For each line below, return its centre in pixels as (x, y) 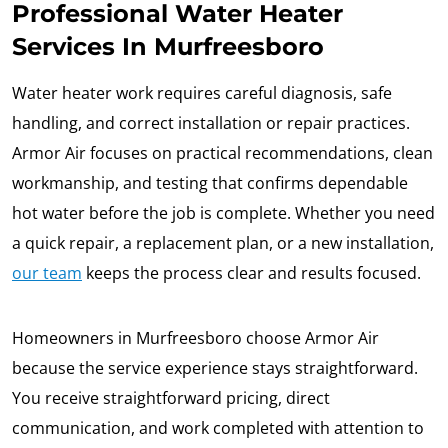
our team (47, 273)
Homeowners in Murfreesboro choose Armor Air (195, 338)
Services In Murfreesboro (168, 47)
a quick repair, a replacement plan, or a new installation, (223, 243)
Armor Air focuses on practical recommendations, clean (222, 153)
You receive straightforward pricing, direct (171, 398)
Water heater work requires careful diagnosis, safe (202, 93)
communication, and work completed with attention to (218, 428)
